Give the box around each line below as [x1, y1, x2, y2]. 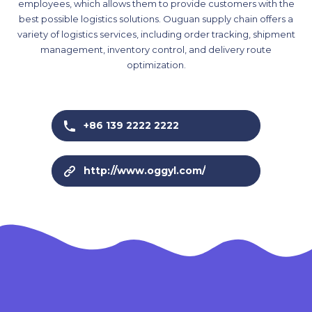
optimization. [126, 59, 186, 71]
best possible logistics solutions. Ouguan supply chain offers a [19, 13, 293, 25]
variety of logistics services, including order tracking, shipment [17, 29, 295, 40]
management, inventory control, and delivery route [40, 44, 272, 56]
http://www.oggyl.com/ [84, 164, 205, 178]
